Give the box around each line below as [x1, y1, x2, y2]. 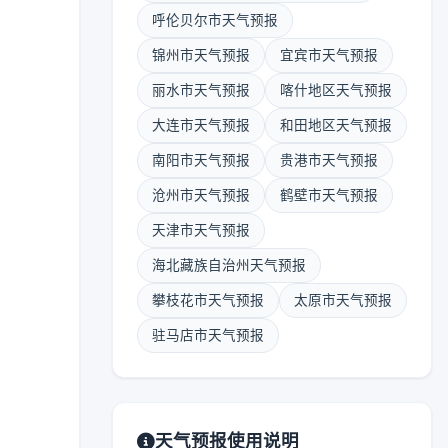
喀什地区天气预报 [280, 82, 392, 98]
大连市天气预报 [152, 117, 250, 133]
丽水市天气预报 [152, 82, 250, 98]
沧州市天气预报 [152, 187, 250, 203]
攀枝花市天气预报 [152, 292, 264, 308]
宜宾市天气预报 [280, 47, 378, 63]
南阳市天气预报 [152, 152, 250, 168]
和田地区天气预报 [280, 117, 392, 133]
